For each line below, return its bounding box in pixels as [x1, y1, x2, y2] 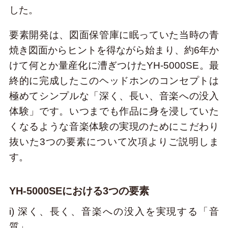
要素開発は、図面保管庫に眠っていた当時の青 [9, 30, 219, 41]
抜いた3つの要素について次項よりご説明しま [9, 136, 219, 148]
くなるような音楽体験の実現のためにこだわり [9, 121, 219, 132]
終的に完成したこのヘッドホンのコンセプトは [9, 75, 219, 87]
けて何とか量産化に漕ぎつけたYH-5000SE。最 [9, 60, 219, 71]
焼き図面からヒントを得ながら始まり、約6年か [9, 45, 219, 56]
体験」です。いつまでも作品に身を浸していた [9, 106, 219, 117]
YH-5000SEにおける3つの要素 [9, 185, 149, 196]
